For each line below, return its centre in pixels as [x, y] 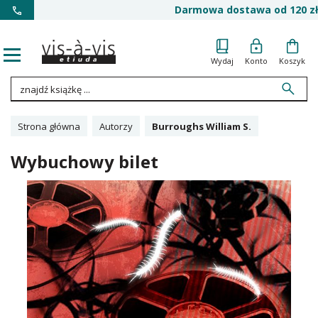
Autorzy [116, 126]
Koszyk [292, 61]
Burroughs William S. [202, 126]
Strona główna [49, 126]
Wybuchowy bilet [84, 161]
